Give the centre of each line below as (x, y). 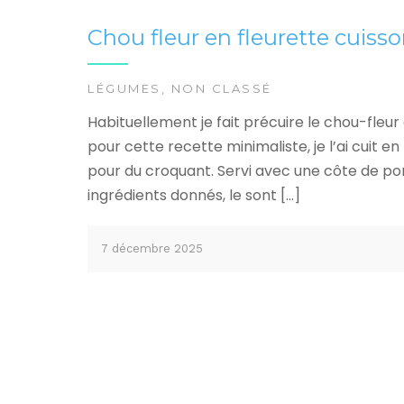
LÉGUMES (124, 89)
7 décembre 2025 (152, 249)
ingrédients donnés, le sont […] (194, 196)
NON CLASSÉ (221, 89)
